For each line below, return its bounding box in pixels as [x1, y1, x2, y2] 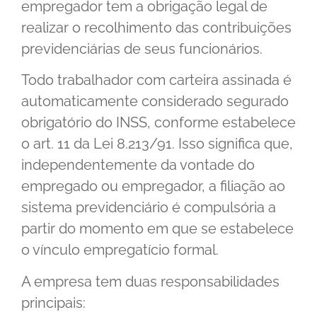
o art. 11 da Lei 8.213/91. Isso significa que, [21, 135, 293, 153]
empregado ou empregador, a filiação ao [21, 178, 285, 195]
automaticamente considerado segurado [21, 93, 289, 110]
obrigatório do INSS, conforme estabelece [21, 114, 296, 132]
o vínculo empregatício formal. [21, 241, 219, 259]
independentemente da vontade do [21, 156, 255, 174]
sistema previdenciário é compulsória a [21, 199, 276, 217]
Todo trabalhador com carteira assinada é [21, 71, 292, 89]
